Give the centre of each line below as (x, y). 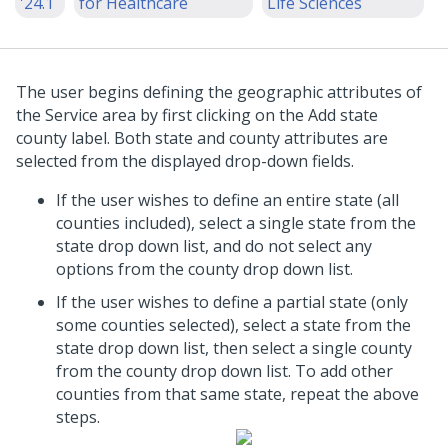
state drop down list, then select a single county (234, 348)
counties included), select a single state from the (236, 223)
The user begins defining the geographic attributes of (219, 92)
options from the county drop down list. (204, 269)
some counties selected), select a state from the (233, 325)
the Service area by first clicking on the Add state (197, 115)
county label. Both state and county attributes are (202, 138)
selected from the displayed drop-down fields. (185, 161)
